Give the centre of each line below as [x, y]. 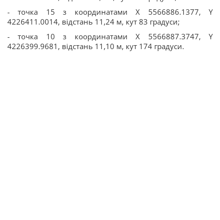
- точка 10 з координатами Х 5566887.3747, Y [110, 36]
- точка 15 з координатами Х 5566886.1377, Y [110, 12]
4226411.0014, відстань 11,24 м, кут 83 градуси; [94, 21]
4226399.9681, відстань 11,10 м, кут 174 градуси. [96, 46]
